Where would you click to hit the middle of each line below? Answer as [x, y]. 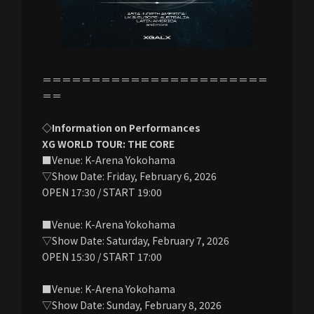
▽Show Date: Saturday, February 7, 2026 [136, 240]
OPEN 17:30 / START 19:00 [102, 192]
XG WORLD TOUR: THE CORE [108, 143]
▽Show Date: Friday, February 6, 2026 [129, 176]
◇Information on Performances [121, 127]
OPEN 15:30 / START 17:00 [102, 256]
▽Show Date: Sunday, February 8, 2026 [132, 305]
